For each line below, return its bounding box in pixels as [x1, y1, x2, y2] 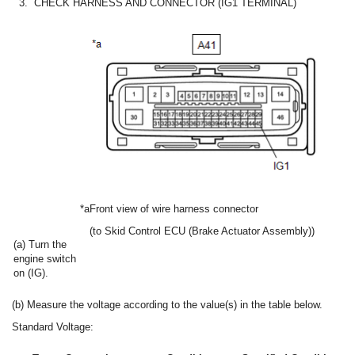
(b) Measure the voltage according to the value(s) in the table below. [12, 298, 323, 311]
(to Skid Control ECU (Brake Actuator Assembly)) [90, 224, 315, 237]
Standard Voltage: [12, 320, 94, 333]
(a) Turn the [13, 238, 67, 250]
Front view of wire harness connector [90, 202, 258, 215]
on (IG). [13, 266, 48, 279]
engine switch [13, 252, 76, 265]
